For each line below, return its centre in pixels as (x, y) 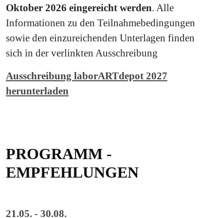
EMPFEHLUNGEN (72, 173)
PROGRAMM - (59, 154)
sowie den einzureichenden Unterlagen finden (100, 38)
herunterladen (37, 91)
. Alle (163, 8)
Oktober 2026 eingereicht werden (79, 8)
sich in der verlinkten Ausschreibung (82, 53)
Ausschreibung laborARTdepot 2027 (87, 76)
